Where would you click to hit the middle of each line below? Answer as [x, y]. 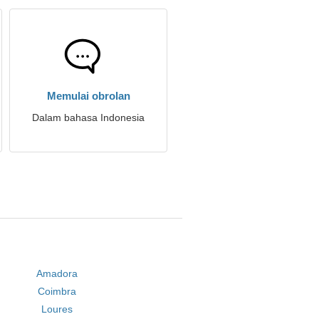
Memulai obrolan [88, 96]
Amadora [57, 273]
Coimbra [57, 291]
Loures [57, 309]
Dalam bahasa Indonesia [88, 117]
